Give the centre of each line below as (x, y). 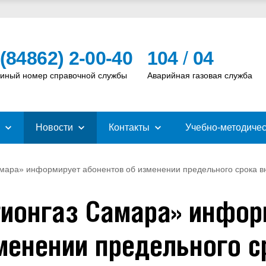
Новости (54, 127)
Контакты (129, 127)
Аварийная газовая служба (199, 75)
